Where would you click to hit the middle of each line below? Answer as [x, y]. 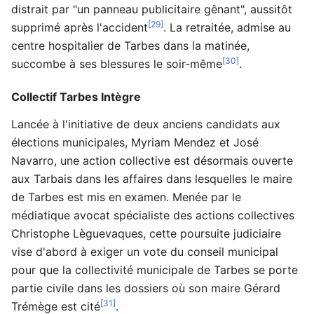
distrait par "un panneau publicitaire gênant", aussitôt [152, 9]
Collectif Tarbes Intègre [76, 96]
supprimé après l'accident [80, 27]
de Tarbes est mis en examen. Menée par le [126, 197]
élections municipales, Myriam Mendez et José [135, 142]
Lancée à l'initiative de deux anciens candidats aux [146, 124]
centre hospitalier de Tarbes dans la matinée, [130, 45]
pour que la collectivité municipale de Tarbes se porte [155, 269]
